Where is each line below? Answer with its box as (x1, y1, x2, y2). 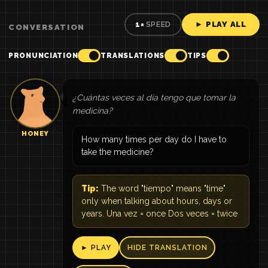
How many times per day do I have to (81, 135, 227, 144)
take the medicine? (81, 147, 154, 157)
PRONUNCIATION (8, 51, 78, 60)
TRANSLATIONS (100, 51, 165, 60)
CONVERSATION (8, 23, 85, 32)
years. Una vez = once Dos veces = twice (81, 209, 237, 218)
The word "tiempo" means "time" (99, 184, 226, 193)
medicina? (72, 106, 112, 115)
